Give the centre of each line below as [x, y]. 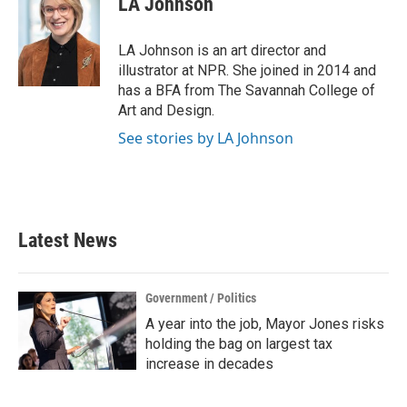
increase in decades [209, 364]
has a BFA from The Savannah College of [247, 91]
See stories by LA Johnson [206, 139]
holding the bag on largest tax [239, 344]
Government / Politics [201, 298]
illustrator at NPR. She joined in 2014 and [247, 71]
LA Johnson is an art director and [222, 51]
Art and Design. [166, 111]
